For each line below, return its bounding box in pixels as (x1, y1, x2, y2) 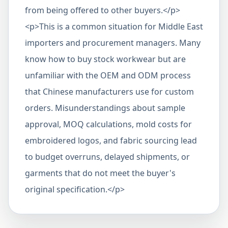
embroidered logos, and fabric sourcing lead (25, 135, 197, 146)
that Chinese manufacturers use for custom (25, 86, 194, 97)
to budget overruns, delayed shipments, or (25, 151, 190, 162)
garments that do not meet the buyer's (25, 167, 176, 179)
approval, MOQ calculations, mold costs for (25, 119, 192, 130)
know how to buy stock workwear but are (25, 53, 186, 65)
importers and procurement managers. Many (25, 37, 201, 48)
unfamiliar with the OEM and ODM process (25, 70, 191, 81)
